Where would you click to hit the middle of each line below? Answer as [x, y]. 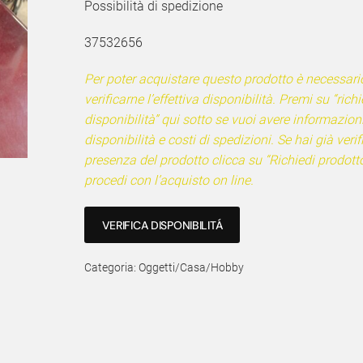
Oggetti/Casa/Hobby [191, 267]
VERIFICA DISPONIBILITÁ [162, 225]
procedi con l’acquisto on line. [169, 180]
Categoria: [111, 267]
